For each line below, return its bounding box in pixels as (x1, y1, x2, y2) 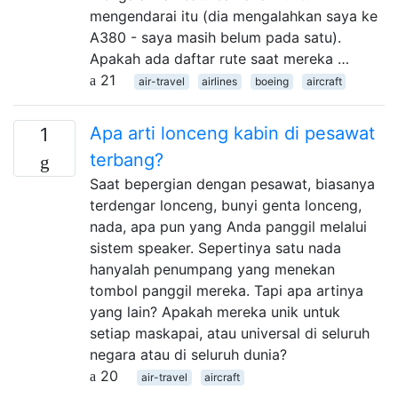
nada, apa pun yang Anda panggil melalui (90, 217, 367, 235)
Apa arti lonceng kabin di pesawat (90, 122, 375, 144)
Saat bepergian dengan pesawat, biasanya (90, 174, 375, 193)
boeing (254, 74, 289, 88)
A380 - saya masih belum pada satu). (90, 28, 341, 46)
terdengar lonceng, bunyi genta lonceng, (90, 195, 362, 214)
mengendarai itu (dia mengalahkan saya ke (90, 6, 378, 25)
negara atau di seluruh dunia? (90, 345, 287, 363)
